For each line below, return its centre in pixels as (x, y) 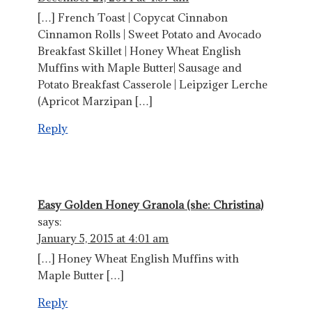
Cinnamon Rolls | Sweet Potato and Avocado (150, 34)
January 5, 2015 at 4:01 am (103, 238)
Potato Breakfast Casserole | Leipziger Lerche (153, 84)
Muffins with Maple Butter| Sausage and (140, 67)
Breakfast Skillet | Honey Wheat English (140, 50)
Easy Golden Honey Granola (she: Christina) (151, 204)
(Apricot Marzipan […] (95, 101)
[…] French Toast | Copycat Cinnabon (133, 17)
